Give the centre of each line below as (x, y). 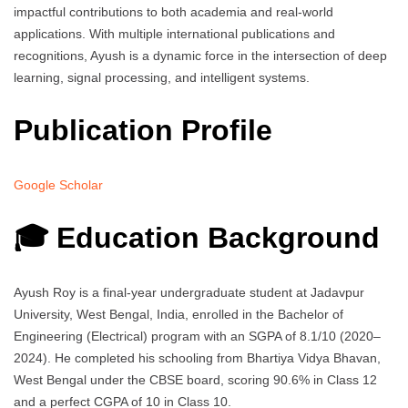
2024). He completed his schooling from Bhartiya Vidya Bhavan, (197, 358)
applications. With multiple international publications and (174, 33)
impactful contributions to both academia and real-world (173, 11)
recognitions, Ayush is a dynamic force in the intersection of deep (200, 55)
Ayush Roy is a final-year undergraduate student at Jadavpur (189, 292)
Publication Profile (143, 131)
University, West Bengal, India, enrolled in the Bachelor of (178, 314)
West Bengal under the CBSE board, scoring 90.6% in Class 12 (195, 380)
